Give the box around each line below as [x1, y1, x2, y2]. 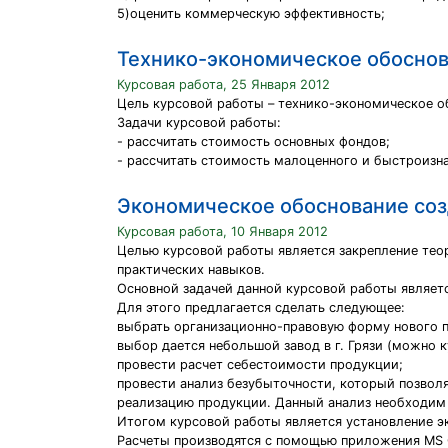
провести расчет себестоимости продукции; [117, 357, 403, 372]
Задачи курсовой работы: [117, 115, 281, 130]
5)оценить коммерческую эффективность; [117, 6, 385, 21]
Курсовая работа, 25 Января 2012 [117, 77, 330, 92]
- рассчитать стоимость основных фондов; [117, 134, 390, 149]
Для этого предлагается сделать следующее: [117, 300, 405, 315]
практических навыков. [117, 262, 265, 277]
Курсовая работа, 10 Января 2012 [117, 224, 328, 239]
